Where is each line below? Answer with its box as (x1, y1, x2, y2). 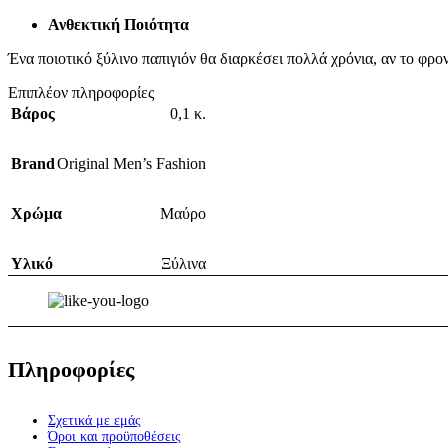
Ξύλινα (161, 255, 206, 273)
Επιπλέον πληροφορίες (8, 84, 154, 102)
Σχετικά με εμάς (48, 412, 141, 428)
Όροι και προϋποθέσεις (48, 428, 181, 444)
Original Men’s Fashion (57, 155, 206, 173)
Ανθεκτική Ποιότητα (48, 16, 189, 34)
